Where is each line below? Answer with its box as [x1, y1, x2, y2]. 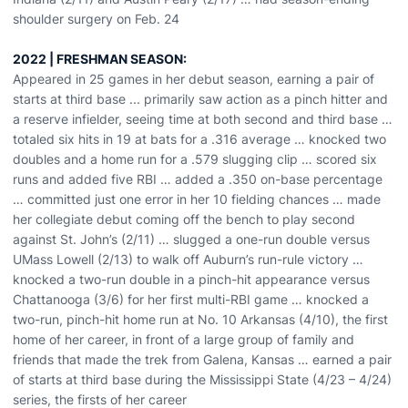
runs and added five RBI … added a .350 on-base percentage [13, 171, 382, 187]
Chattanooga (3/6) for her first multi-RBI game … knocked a [13, 291, 369, 307]
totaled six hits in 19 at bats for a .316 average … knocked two [13, 131, 386, 147]
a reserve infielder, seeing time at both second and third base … [13, 111, 393, 127]
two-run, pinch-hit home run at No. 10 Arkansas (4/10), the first [13, 311, 388, 327]
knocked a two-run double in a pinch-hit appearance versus [13, 271, 370, 287]
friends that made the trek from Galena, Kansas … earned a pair [13, 352, 392, 367]
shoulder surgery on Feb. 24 [13, 11, 179, 26]
